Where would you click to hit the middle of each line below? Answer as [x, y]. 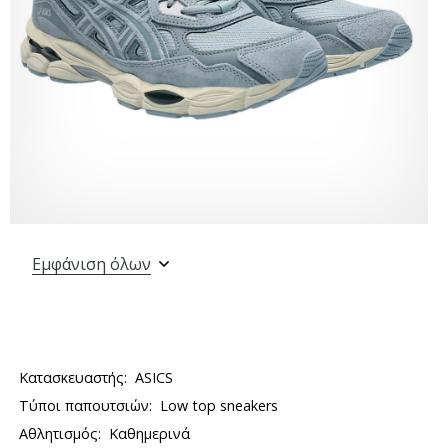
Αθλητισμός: [60, 433]
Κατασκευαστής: [73, 377]
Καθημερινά [150, 433]
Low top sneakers [219, 405]
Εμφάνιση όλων [91, 264]
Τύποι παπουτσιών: [86, 405]
